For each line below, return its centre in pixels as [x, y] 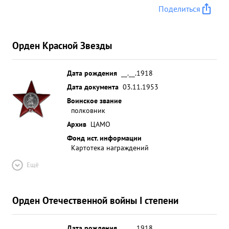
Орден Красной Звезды [62, 45]
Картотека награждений [110, 147]
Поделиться [179, 9]
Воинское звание [94, 100]
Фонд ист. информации [104, 138]
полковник [88, 110]
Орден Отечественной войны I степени [95, 200]
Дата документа [93, 87]
